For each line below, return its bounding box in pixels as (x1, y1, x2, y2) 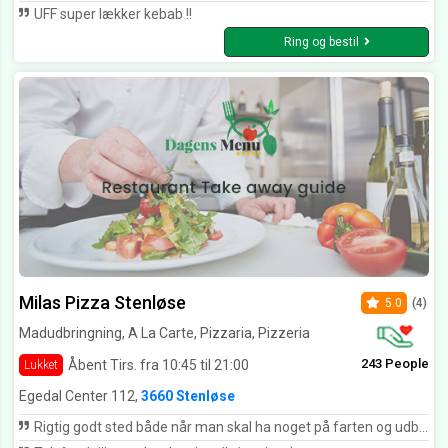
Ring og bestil (283, 35, 359, 50)
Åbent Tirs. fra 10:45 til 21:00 (68, 356, 249, 373)
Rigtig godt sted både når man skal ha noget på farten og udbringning (31, 419, 419, 436)
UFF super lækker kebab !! (31, 6, 192, 23)
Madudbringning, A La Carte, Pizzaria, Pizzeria (19, 325, 310, 342)
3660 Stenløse (141, 388, 235, 405)
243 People (361, 356, 429, 372)
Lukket (24, 358, 58, 373)
